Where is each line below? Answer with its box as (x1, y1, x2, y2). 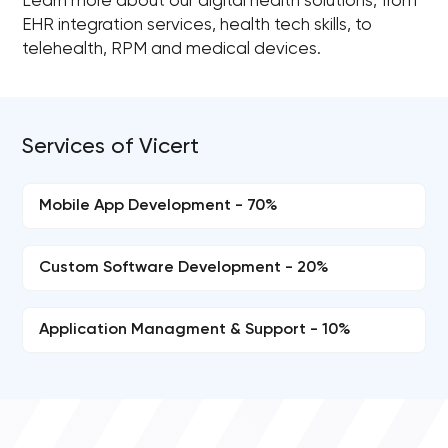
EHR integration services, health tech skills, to (22, 17, 373, 34)
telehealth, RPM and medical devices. (22, 41, 322, 58)
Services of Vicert (22, 136, 200, 158)
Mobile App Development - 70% (39, 198, 279, 214)
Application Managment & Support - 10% (39, 322, 352, 338)
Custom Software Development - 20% (39, 260, 330, 276)
